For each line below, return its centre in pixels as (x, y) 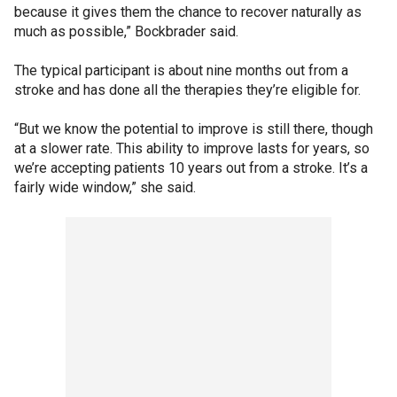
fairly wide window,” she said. (105, 187)
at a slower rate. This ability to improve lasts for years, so (192, 148)
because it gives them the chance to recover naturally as (188, 12)
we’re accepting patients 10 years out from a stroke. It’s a (191, 167)
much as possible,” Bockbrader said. (126, 31)
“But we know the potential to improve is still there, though (194, 128)
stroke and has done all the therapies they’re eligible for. (187, 90)
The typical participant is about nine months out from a (181, 70)
